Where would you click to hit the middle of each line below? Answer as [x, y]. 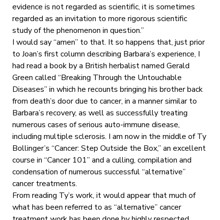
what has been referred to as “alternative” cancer [96, 207]
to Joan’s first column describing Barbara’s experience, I [106, 54]
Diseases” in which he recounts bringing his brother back [107, 89]
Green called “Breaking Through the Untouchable [97, 77]
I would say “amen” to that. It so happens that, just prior [108, 42]
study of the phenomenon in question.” [78, 30]
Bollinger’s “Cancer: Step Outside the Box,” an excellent [109, 148]
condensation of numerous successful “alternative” [99, 172]
